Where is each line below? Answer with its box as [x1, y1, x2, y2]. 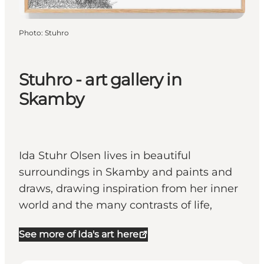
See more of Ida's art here [19, 229, 138, 240]
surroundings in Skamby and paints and [19, 166, 232, 179]
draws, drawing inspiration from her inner [19, 182, 238, 196]
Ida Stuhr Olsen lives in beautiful [19, 149, 191, 163]
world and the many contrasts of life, [19, 199, 212, 212]
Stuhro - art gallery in [19, 70, 181, 90]
